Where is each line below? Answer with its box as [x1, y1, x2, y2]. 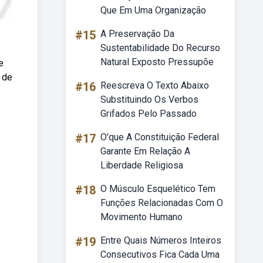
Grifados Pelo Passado [100, 108, 197, 119]
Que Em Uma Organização [100, 5, 206, 16]
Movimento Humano [100, 211, 183, 222]
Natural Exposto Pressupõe [100, 56, 214, 68]
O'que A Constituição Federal [100, 131, 219, 143]
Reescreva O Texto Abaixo [100, 80, 209, 91]
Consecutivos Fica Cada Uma [100, 249, 220, 260]
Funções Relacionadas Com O [100, 197, 223, 208]
